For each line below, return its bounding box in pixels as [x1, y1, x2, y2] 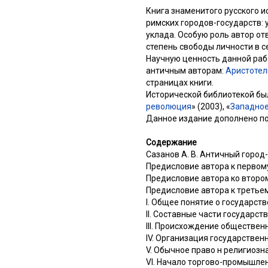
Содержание [146, 137, 197, 147]
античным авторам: [146, 65, 226, 75]
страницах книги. [146, 77, 214, 87]
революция [146, 101, 191, 111]
